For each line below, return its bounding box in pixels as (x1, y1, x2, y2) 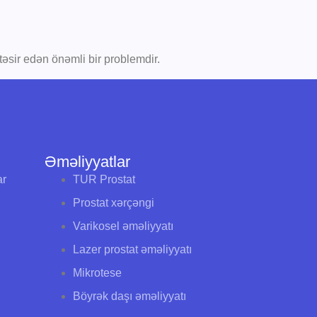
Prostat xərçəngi (72, 196, 154, 209)
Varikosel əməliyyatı (72, 219, 173, 232)
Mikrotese (72, 266, 122, 279)
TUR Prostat (72, 173, 135, 185)
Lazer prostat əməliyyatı (72, 243, 192, 255)
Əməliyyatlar (44, 152, 130, 171)
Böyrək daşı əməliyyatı (72, 289, 186, 302)
